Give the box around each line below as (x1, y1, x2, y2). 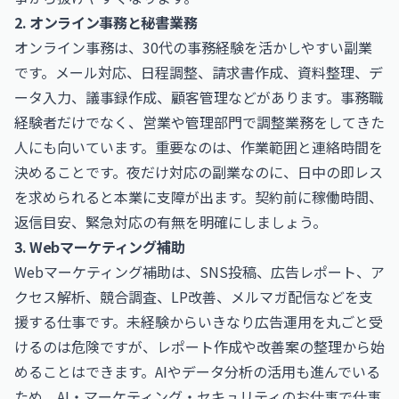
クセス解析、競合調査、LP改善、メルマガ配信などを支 (14, 286, 373, 307)
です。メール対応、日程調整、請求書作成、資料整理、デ (14, 61, 383, 83)
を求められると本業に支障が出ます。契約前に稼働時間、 (14, 186, 383, 208)
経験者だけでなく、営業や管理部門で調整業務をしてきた (14, 111, 385, 133)
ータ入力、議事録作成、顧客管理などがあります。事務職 (14, 86, 383, 108)
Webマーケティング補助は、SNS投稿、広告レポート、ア (14, 261, 385, 282)
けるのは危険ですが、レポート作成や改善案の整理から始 (14, 336, 385, 357)
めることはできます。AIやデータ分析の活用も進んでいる (14, 361, 380, 382)
